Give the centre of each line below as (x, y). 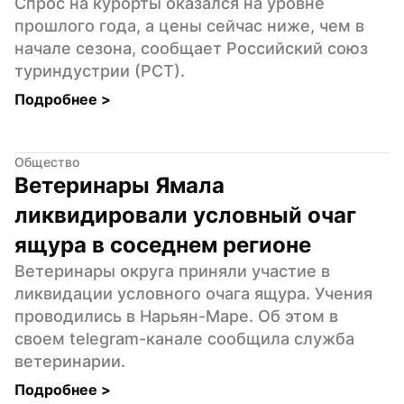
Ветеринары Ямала (119, 185)
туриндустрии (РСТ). (100, 70)
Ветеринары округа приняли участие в (172, 271)
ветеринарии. (70, 361)
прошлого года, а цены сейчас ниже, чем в (189, 25)
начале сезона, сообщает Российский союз (191, 48)
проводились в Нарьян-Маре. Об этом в (176, 316)
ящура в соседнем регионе (163, 244)
